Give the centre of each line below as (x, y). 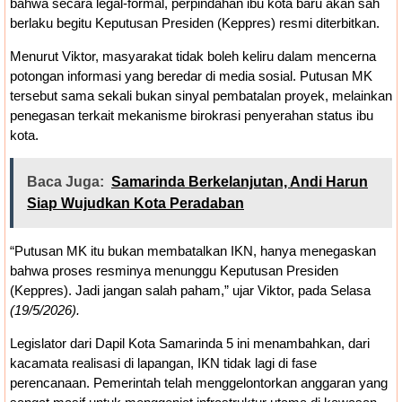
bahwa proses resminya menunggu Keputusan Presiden (174, 271)
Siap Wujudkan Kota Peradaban (135, 204)
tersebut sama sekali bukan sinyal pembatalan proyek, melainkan (201, 95)
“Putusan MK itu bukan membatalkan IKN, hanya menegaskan (193, 251)
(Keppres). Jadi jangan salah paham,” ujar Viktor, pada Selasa (190, 291)
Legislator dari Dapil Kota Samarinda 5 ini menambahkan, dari (190, 343)
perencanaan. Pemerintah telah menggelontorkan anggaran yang (199, 382)
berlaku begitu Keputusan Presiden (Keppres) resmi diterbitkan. (195, 23)
